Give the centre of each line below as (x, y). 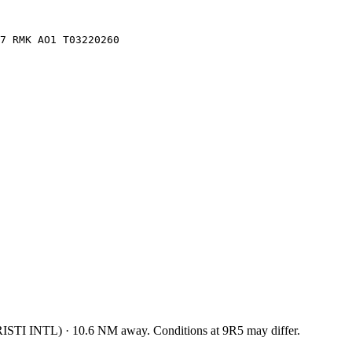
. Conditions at (185, 330)
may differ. (272, 330)
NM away (121, 330)
